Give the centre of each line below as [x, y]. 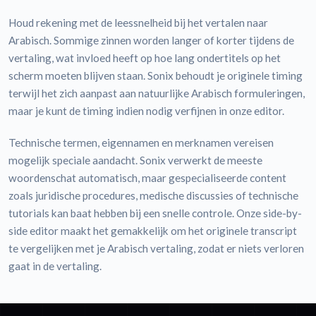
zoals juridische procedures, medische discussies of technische [153, 195]
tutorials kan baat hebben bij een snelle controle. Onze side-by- [155, 213]
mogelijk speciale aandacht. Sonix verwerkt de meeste [135, 160]
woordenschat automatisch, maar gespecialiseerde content [147, 177]
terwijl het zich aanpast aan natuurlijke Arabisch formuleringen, [157, 93]
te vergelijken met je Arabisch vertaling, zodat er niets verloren [156, 248]
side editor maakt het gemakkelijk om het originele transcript [153, 230]
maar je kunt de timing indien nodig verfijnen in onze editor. [146, 110]
